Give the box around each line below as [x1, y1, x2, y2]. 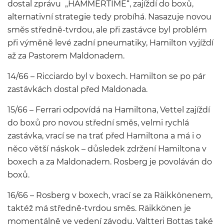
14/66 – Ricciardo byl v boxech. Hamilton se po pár [7, 71, 205, 81]
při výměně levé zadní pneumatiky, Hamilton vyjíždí [7, 38, 213, 47]
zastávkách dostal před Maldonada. [7, 84, 147, 94]
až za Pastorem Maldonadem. [7, 51, 124, 60]
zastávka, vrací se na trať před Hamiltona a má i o [7, 131, 201, 140]
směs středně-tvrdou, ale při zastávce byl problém [7, 25, 207, 34]
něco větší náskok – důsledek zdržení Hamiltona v [7, 144, 206, 153]
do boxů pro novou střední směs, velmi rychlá [7, 118, 189, 127]
